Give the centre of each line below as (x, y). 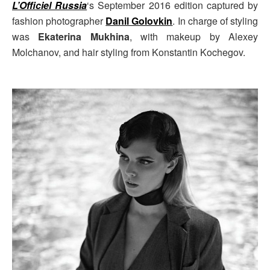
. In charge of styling (215, 20)
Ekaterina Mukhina (84, 36)
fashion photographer (59, 20)
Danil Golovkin (139, 20)
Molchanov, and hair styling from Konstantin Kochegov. (129, 52)
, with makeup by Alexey (194, 36)
